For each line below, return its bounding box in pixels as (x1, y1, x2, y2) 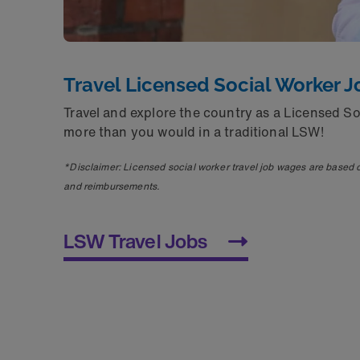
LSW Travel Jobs (63, 226, 208, 256)
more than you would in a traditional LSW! (63, 121, 324, 141)
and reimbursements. (63, 178, 160, 193)
